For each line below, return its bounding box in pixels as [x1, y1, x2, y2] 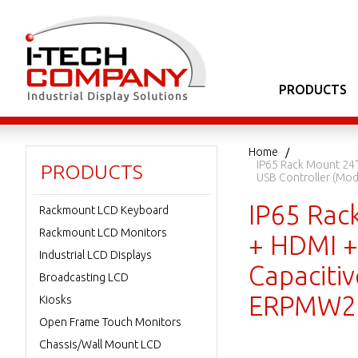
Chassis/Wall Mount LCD [39, 338, 161, 351]
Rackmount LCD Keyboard [39, 204, 169, 217]
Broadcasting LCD [39, 271, 129, 284]
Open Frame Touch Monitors [39, 316, 181, 328]
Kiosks [39, 293, 72, 306]
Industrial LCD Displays [39, 249, 152, 261]
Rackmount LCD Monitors [39, 226, 167, 239]
